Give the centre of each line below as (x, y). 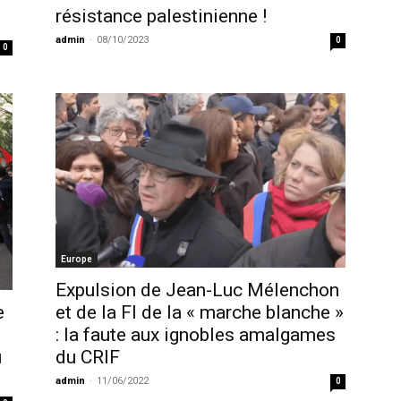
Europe (77, 260)
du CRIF (88, 358)
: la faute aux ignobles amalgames (196, 335)
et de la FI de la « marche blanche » (200, 313)
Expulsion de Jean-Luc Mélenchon (197, 290)
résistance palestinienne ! (161, 16)
